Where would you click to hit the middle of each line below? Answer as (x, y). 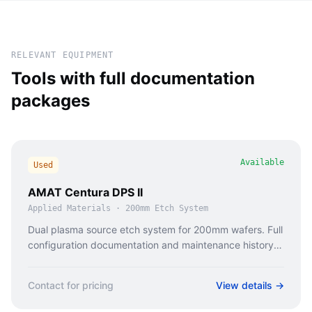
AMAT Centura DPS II (85, 192)
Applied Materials (69, 208)
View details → (250, 285)
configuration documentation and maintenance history (151, 245)
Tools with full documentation (133, 78)
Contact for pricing (71, 285)
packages (50, 101)
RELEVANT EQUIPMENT (63, 55)
